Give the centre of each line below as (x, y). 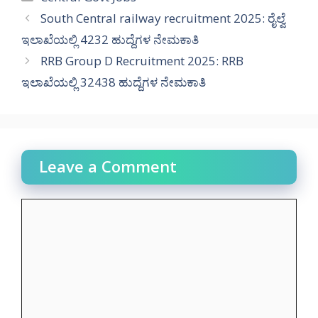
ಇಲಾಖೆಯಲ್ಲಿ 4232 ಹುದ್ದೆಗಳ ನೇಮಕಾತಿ (110, 39)
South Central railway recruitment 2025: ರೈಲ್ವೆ (163, 18)
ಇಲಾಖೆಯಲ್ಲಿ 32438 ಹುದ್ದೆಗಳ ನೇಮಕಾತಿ (114, 82)
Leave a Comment (108, 166)
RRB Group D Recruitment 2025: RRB (142, 60)
